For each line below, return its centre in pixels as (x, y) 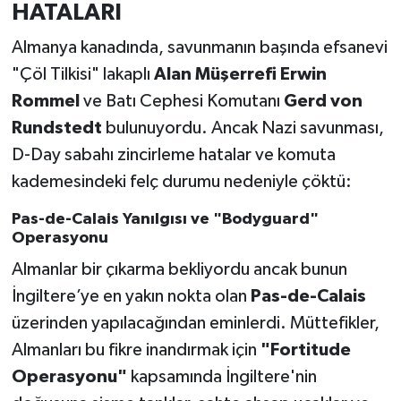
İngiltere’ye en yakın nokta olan (131, 296)
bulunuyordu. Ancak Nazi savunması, (243, 128)
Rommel (45, 102)
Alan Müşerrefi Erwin (240, 75)
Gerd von (323, 102)
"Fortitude (305, 350)
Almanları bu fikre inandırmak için (136, 350)
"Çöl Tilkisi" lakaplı (82, 75)
